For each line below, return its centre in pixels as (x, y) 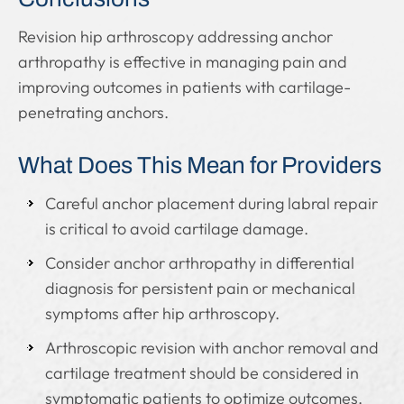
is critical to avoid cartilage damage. (177, 229)
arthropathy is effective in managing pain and (183, 62)
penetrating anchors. (93, 112)
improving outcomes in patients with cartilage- (184, 87)
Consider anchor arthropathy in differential (200, 263)
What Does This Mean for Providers (200, 165)
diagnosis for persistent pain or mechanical (200, 288)
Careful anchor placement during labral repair (211, 203)
